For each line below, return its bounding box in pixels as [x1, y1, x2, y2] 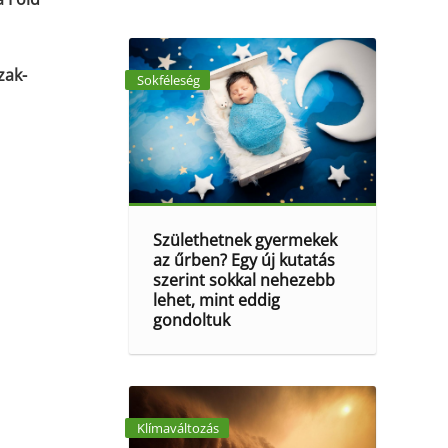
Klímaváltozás [136, 419, 219, 437]
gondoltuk [153, 309, 231, 331]
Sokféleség [136, 71, 200, 89]
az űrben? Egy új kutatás [153, 249, 336, 271]
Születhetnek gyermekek [153, 229, 338, 251]
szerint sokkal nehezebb [153, 269, 336, 291]
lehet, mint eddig [153, 289, 281, 311]
